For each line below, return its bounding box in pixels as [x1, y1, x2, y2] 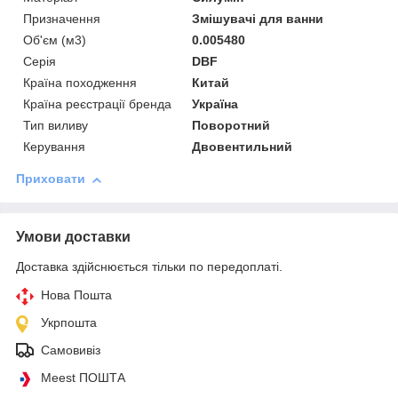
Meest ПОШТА [41, 370, 125, 386]
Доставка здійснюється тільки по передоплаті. [16, 259, 283, 275]
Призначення [23, 12, 100, 27]
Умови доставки [16, 229, 131, 245]
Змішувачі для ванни [192, 12, 324, 27]
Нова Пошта [41, 288, 112, 303]
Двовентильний [192, 139, 293, 155]
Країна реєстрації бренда [23, 97, 171, 112]
